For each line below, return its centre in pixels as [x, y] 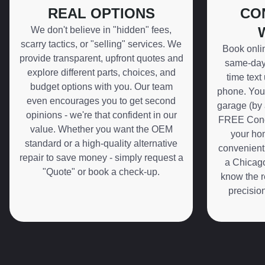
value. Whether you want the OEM [101, 130]
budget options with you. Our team [101, 87]
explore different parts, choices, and [101, 73]
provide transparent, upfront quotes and [101, 59]
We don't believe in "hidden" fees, [101, 30]
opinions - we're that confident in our [101, 115]
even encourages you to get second [101, 101]
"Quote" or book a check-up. [101, 172]
